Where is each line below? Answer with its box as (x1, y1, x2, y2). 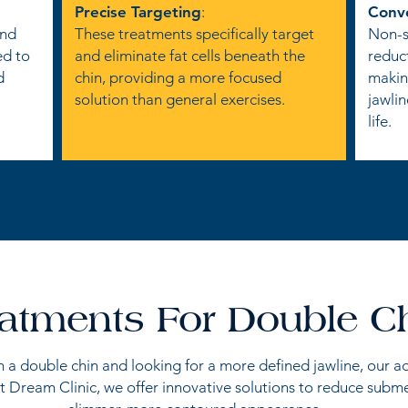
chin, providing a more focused (75, 68, 281, 87)
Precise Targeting (75, 3, 201, 22)
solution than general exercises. (75, 90, 285, 109)
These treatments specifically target (75, 25, 314, 44)
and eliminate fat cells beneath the (75, 46, 305, 66)
